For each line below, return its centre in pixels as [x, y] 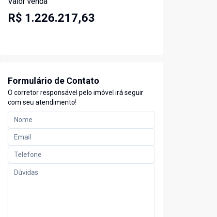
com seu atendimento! [42, 102]
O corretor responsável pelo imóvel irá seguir [76, 93]
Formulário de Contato [54, 81]
